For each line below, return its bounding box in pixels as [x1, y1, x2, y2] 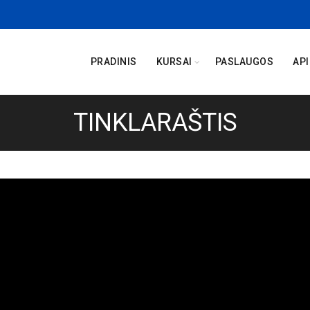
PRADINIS [90, 56, 137, 67]
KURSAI [156, 56, 192, 67]
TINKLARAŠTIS [73, 108, 237, 137]
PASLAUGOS [215, 56, 274, 67]
